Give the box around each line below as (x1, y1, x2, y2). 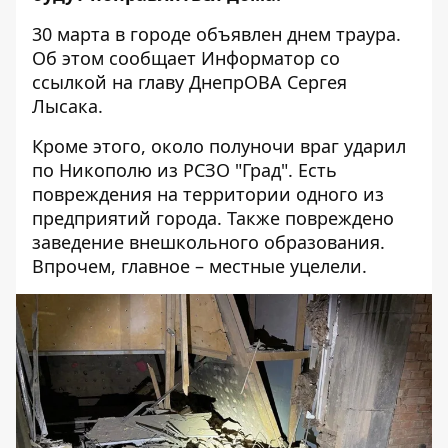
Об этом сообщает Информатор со (32, 46, 340, 70)
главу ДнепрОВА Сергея (138, 70, 347, 94)
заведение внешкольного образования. (32, 230, 385, 254)
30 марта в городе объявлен (32, 22, 287, 46)
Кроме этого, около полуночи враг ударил (32, 134, 406, 158)
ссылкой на (32, 70, 138, 94)
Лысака (32, 94, 98, 118)
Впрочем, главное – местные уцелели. (32, 254, 372, 278)
